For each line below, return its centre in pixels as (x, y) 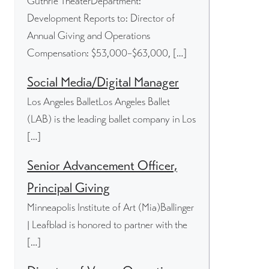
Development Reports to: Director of (101, 18)
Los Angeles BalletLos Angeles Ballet (98, 101)
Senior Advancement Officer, (102, 165)
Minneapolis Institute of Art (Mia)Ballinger (110, 207)
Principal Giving (68, 187)
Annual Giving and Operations (89, 35)
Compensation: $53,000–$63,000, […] (107, 53)
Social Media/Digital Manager (103, 82)
